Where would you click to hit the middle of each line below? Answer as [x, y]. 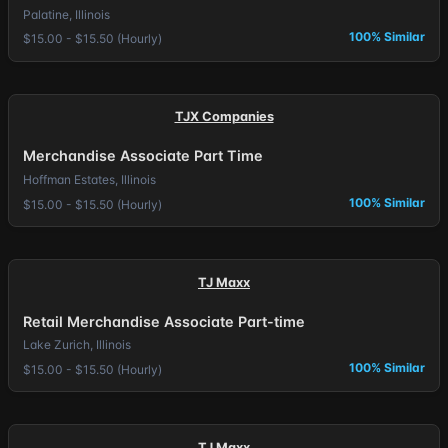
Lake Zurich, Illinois [76, 345]
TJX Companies [224, 117]
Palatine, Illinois [66, 14]
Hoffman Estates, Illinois [89, 179]
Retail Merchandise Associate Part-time [163, 321]
